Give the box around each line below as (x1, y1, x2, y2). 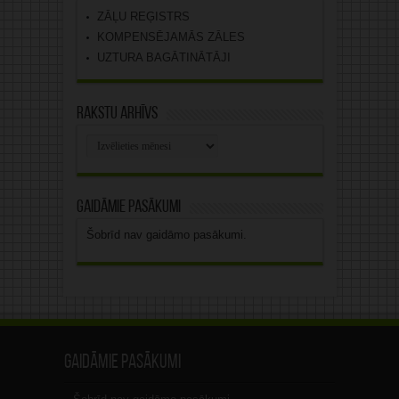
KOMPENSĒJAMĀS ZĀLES (96, 30, 245, 45)
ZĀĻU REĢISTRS (96, 10, 190, 24)
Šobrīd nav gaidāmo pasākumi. (85, 228, 247, 242)
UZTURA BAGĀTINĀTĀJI (96, 51, 231, 65)
